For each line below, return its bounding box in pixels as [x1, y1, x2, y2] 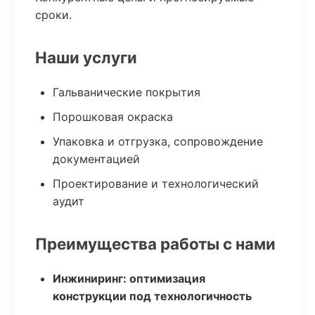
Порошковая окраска [53, 110, 173, 124]
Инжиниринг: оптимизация [53, 271, 205, 285]
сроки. [35, 8, 72, 22]
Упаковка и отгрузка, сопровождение [53, 134, 263, 148]
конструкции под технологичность [53, 289, 252, 303]
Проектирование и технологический [53, 176, 259, 191]
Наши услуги [35, 48, 137, 67]
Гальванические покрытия [53, 85, 200, 99]
